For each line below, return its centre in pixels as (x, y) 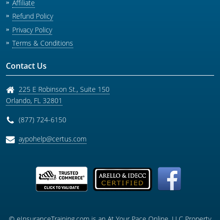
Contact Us (26, 66)
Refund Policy (32, 16)
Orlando (18, 100)
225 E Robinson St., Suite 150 (64, 89)
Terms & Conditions (42, 43)
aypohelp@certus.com (53, 139)
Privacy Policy (32, 29)
